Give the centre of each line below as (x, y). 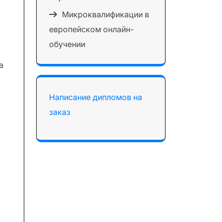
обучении (67, 44)
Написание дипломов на (96, 97)
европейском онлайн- (91, 29)
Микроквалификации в (106, 14)
